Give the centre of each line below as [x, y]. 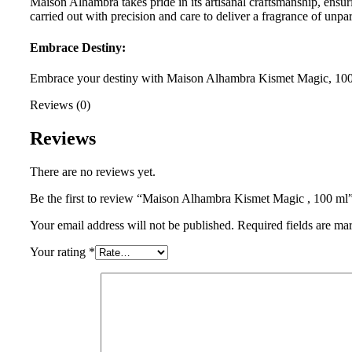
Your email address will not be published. [132, 225]
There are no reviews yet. [93, 171]
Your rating [59, 251]
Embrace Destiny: [78, 47]
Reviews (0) [60, 104]
